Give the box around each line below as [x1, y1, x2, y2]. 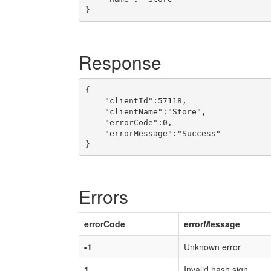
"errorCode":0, [85, 117, 172, 127]
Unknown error [184, 241, 241, 253]
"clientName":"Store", [85, 106, 206, 116]
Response [79, 49, 162, 75]
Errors [79, 183, 128, 209]
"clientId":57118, [85, 96, 187, 105]
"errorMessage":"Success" [85, 128, 221, 138]
